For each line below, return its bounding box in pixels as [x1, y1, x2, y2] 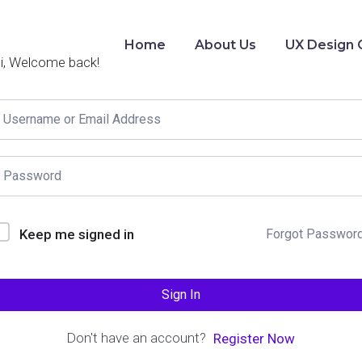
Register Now [213, 330, 295, 347]
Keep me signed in [19, 226, 134, 242]
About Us [195, 37, 256, 53]
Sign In [162, 287, 200, 302]
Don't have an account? [66, 330, 213, 346]
